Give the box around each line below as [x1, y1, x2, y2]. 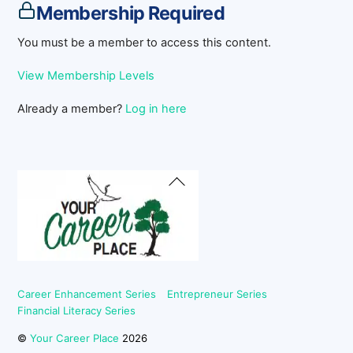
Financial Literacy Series [17, 303, 136, 317]
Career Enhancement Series [17, 287, 157, 300]
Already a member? [17, 102, 126, 117]
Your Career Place [30, 331, 120, 344]
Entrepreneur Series [166, 287, 267, 300]
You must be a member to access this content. [17, 35, 272, 50]
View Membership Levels [17, 69, 155, 84]
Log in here [125, 102, 188, 117]
